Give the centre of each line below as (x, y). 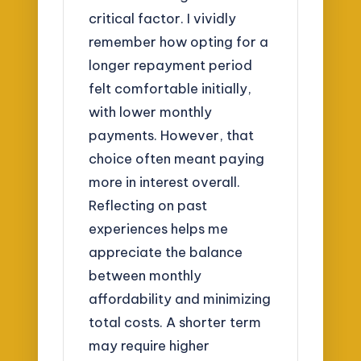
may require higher (149, 346)
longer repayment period (171, 65)
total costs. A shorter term (175, 322)
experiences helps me (159, 229)
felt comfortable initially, (170, 89)
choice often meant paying (177, 159)
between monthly (145, 276)
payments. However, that (172, 135)
